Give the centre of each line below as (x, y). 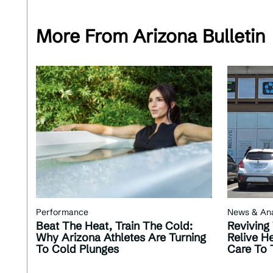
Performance (62, 212)
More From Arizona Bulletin (151, 37)
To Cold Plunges (77, 249)
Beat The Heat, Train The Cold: (114, 226)
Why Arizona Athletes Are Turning (121, 238)
